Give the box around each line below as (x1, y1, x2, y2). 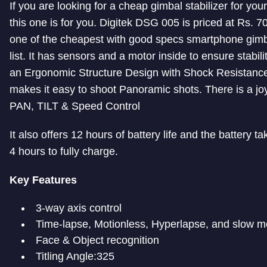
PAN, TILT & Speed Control (10, 100, 140, 113)
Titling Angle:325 (36, 250, 114, 263)
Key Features (10, 174, 77, 187)
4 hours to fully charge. (10, 145, 118, 158)
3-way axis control (36, 202, 122, 215)
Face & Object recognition (36, 234, 159, 247)
